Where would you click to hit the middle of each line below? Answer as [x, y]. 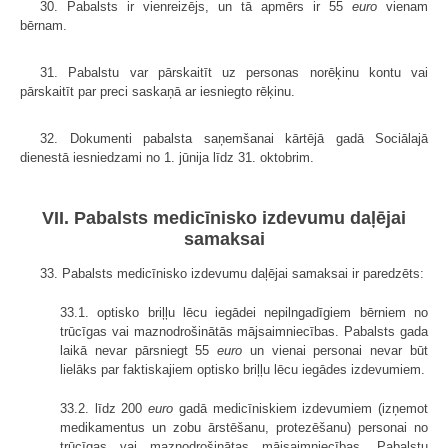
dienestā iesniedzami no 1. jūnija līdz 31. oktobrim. [167, 157]
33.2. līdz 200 [104, 408]
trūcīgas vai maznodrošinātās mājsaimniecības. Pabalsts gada [244, 331]
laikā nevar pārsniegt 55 [139, 350]
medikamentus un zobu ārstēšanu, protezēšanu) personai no [244, 427]
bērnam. [43, 25]
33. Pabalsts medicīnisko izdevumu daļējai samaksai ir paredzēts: [232, 273]
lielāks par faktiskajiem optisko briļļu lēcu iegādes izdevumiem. [242, 369]
